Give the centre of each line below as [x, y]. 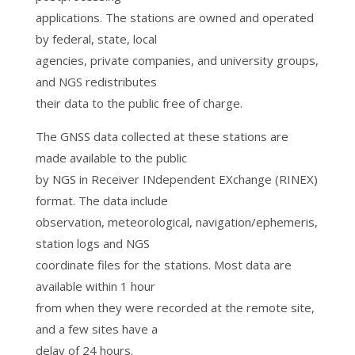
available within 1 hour [95, 286]
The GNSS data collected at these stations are [162, 136]
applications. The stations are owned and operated [174, 17]
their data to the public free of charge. [139, 103]
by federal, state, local [96, 39]
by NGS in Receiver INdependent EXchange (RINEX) [176, 179]
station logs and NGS [92, 243]
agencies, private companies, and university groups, [177, 60]
